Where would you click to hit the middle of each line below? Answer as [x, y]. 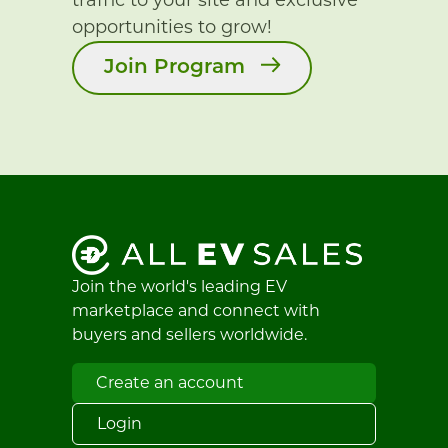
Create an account [170, 382]
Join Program [174, 67]
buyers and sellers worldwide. [189, 334]
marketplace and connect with [196, 310]
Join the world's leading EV [179, 286]
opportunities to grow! [172, 26]
